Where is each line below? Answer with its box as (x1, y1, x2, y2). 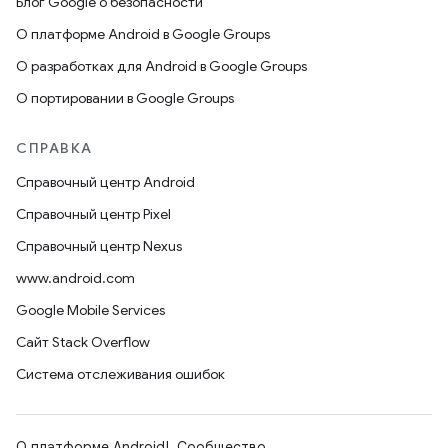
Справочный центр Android (16, 173, 195, 191)
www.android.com (16, 269, 135, 287)
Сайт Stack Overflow (16, 333, 150, 351)
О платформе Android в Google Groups (16, 25, 270, 43)
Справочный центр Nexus (16, 237, 182, 255)
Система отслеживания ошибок (16, 365, 225, 383)
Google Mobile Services (16, 301, 165, 319)
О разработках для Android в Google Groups (16, 57, 307, 75)
